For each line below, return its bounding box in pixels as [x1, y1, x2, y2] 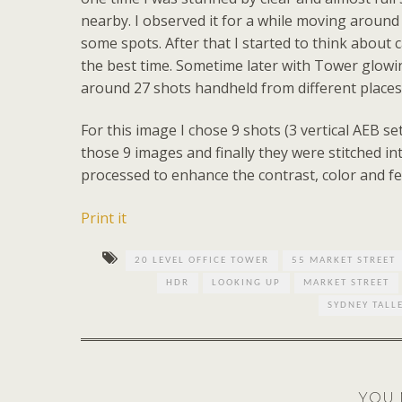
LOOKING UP [212, 277, 282, 288]
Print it [81, 207, 127, 228]
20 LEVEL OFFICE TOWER [135, 255, 270, 266]
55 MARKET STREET [292, 255, 397, 266]
